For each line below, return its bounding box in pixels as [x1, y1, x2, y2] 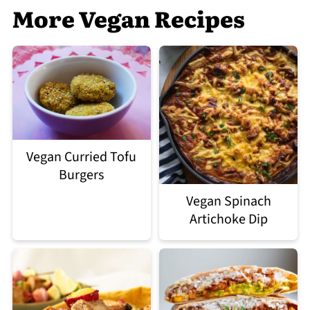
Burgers [59, 165, 104, 185]
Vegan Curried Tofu [26, 147, 137, 167]
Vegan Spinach [185, 192, 271, 212]
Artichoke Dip [189, 210, 268, 230]
